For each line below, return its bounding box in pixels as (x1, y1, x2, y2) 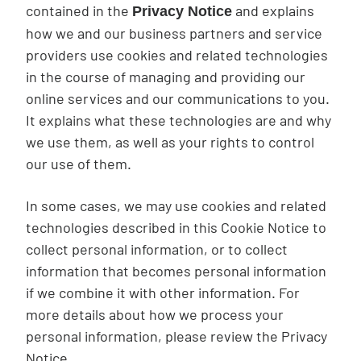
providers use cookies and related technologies (26, 46, 328, 64)
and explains (232, 2, 314, 19)
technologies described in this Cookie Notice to (26, 218, 326, 236)
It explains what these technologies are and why (26, 111, 331, 129)
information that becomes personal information (26, 262, 326, 280)
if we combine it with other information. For (26, 284, 300, 301)
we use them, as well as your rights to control (26, 133, 314, 151)
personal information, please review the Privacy (26, 327, 327, 345)
